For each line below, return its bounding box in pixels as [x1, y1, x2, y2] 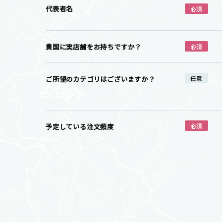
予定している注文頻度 [46, 121, 114, 131]
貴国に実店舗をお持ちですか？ [46, 41, 142, 52]
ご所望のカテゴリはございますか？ [46, 74, 155, 84]
